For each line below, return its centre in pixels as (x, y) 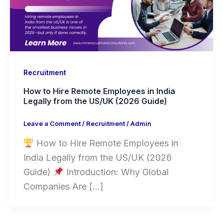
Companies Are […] (63, 186)
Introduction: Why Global (116, 172)
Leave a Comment (52, 124)
